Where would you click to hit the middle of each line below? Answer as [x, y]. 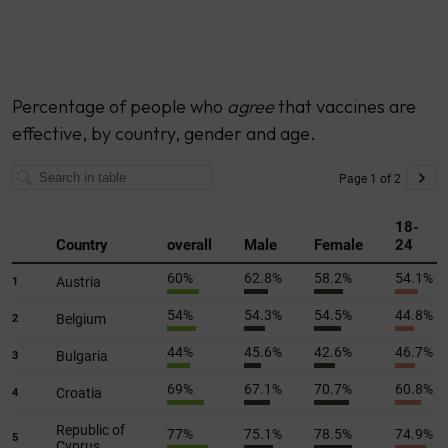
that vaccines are [344, 106]
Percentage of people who [119, 106]
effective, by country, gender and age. [163, 133]
